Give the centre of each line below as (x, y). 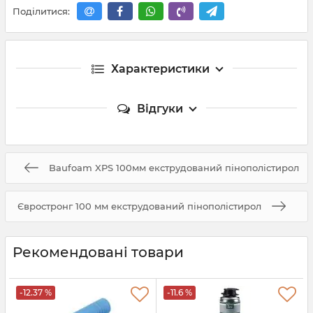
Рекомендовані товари (98, 252)
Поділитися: (41, 12)
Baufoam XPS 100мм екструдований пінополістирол (174, 167)
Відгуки (160, 108)
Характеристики (160, 68)
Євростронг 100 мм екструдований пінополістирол (139, 206)
